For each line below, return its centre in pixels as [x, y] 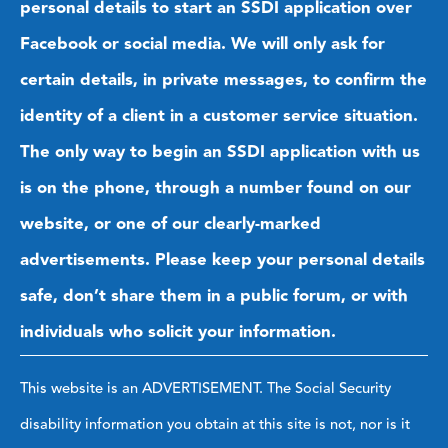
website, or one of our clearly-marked [170, 223]
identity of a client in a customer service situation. [219, 115]
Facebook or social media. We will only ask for [202, 43]
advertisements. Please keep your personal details [222, 259]
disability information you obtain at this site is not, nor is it [215, 424]
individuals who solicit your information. [178, 331]
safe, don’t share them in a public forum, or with [214, 295]
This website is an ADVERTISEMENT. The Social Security [205, 388]
